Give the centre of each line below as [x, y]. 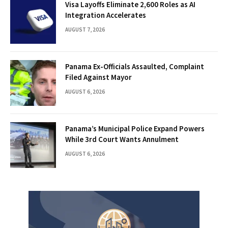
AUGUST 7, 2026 [85, 30]
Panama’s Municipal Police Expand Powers [135, 129]
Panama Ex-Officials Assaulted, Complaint [135, 67]
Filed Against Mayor [98, 77]
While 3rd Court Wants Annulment [122, 139]
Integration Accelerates [106, 15]
